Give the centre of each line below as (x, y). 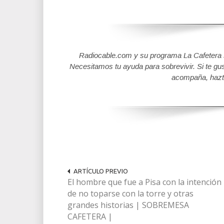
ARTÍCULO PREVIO (101, 171)
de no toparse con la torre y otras (130, 193)
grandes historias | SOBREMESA (128, 205)
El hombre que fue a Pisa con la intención (144, 182)
